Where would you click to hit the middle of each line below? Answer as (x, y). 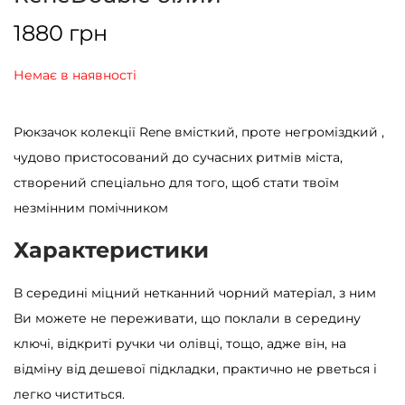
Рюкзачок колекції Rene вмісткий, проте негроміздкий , (199, 132)
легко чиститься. (69, 395)
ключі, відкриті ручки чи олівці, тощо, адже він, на (180, 344)
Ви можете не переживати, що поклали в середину (187, 319)
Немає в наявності (75, 75)
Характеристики (111, 250)
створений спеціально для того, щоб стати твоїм (176, 183)
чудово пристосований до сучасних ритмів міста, (178, 158)
